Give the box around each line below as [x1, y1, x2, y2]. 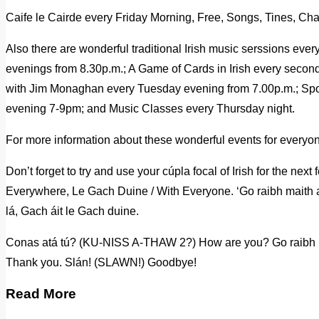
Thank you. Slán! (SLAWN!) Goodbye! [6, 256, 197, 269]
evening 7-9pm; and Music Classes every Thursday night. [6, 103, 295, 115]
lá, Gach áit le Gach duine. [6, 205, 139, 218]
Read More [6, 286, 76, 301]
